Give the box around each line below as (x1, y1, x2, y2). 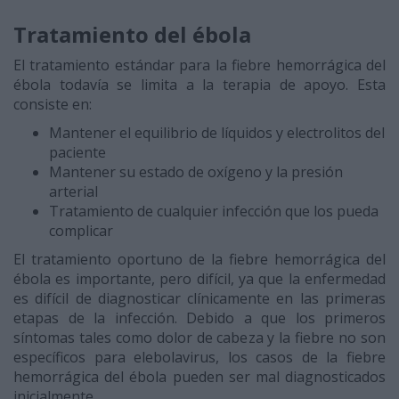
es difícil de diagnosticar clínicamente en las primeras (13, 289, 386, 309)
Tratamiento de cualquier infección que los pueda (49, 201, 379, 222)
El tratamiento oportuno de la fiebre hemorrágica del (13, 249, 386, 270)
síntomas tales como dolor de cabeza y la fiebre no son (13, 328, 386, 348)
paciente (49, 142, 106, 163)
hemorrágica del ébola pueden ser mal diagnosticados (13, 367, 386, 387)
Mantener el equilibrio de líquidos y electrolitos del (49, 123, 385, 143)
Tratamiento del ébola (13, 20, 251, 50)
